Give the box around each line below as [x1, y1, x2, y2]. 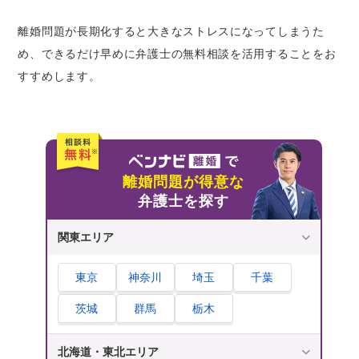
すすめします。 [18, 70, 101, 83]
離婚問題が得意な [122, 174, 245, 191]
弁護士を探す [137, 193, 230, 210]
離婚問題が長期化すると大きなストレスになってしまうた [18, 25, 325, 38]
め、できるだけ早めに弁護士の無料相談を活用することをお [18, 47, 337, 61]
